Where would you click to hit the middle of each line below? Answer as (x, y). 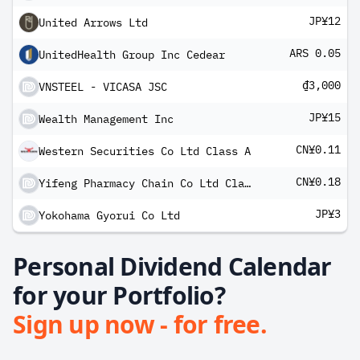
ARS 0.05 (315, 53)
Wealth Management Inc (106, 119)
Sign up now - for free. (140, 324)
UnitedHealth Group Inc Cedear (132, 55)
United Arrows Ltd (93, 22)
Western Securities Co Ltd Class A (145, 151)
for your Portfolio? (119, 295)
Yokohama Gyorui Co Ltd (109, 215)
